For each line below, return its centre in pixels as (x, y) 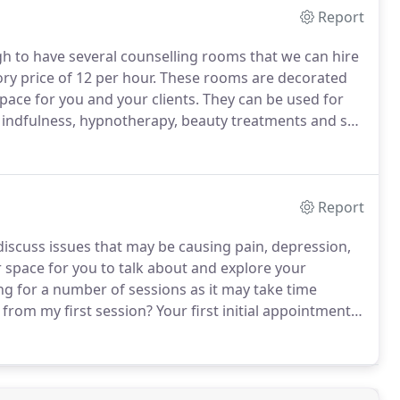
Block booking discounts (253, 142)
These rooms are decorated (252, 78)
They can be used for (271, 99)
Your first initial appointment (252, 311)
